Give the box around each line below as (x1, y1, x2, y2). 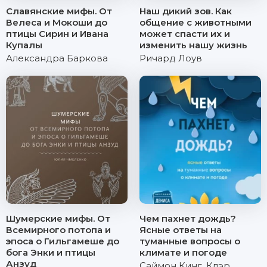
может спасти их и (139, 28, 230, 39)
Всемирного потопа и (6, 224, 111, 235)
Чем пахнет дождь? (139, 213, 236, 224)
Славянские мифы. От (6, 5, 112, 17)
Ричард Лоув (139, 52, 202, 64)
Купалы (6, 39, 42, 51)
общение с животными (139, 17, 252, 28)
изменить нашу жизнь (139, 39, 247, 51)
